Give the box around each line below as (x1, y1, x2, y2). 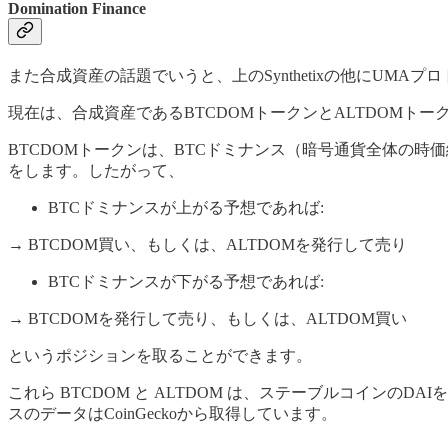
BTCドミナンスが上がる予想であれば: (48, 199, 324, 217)
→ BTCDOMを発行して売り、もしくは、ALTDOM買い (8, 310, 407, 328)
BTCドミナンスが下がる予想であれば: (48, 273, 324, 291)
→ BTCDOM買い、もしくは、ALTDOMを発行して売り (8, 236, 407, 254)
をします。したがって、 (8, 162, 184, 180)
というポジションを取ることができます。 (8, 347, 312, 365)
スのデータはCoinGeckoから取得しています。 (8, 405, 337, 423)
